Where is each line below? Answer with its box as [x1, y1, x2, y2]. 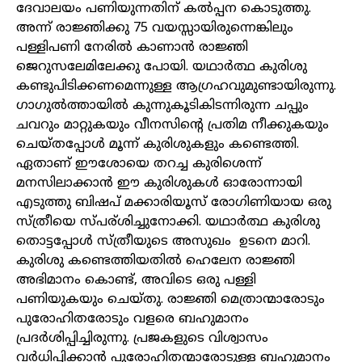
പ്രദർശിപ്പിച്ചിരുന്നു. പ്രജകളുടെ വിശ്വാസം [16, 330, 268, 347]
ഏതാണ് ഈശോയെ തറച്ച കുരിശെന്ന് [16, 156, 262, 173]
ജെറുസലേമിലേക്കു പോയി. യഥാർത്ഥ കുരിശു [16, 59, 307, 76]
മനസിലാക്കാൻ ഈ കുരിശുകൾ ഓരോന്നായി [16, 175, 302, 192]
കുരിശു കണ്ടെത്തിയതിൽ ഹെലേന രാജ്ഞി [16, 253, 295, 270]
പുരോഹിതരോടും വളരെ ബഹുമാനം [16, 311, 249, 328]
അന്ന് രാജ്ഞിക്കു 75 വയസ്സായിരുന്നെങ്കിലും [16, 20, 293, 37]
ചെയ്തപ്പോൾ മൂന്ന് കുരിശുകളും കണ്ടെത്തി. [16, 137, 299, 154]
